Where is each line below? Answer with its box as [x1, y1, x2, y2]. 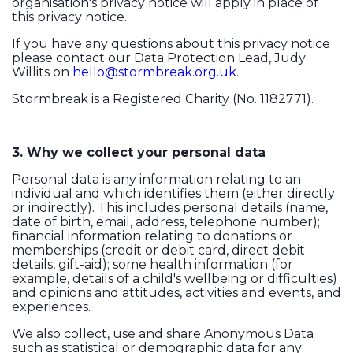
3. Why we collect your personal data [12, 145, 266, 161]
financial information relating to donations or [12, 229, 292, 244]
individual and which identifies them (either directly [12, 186, 335, 202]
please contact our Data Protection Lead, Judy [12, 50, 306, 66]
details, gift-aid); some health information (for [12, 257, 293, 273]
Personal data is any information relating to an [12, 172, 301, 188]
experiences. [12, 299, 91, 315]
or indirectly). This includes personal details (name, [12, 200, 328, 216]
